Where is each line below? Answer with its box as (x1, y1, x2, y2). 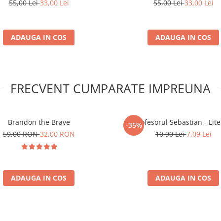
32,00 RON (39, 129, 75, 139)
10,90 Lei (155, 129, 186, 139)
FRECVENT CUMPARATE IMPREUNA (10, 79, 211, 97)
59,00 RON (2, 129, 40, 139)
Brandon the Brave (7, 117, 70, 127)
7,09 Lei (186, 129, 212, 139)
